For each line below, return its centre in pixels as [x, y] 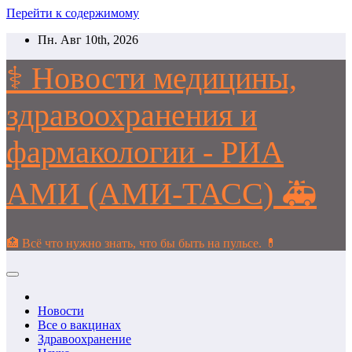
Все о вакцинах [79, 325]
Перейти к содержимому [73, 13]
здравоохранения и [132, 115]
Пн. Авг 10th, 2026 [88, 40]
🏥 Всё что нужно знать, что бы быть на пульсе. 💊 [142, 243]
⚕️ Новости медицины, [152, 78]
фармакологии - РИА [145, 152]
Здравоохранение [84, 339]
